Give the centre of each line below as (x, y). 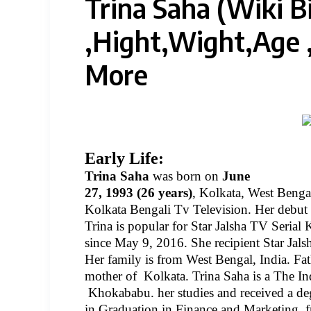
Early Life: (124, 158)
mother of (112, 276)
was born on (187, 176)
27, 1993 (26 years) (138, 193)
